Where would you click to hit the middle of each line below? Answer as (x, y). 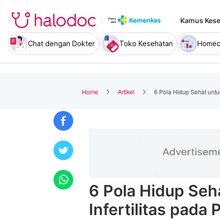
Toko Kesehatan (146, 43)
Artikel (126, 91)
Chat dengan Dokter (61, 43)
